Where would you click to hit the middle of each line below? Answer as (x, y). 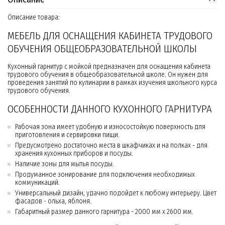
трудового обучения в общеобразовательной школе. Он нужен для (108, 75)
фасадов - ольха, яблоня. (53, 201)
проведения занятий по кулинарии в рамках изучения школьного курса (112, 83)
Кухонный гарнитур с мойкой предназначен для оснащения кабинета (109, 67)
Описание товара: (34, 18)
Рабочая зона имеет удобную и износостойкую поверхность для (110, 127)
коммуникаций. (37, 183)
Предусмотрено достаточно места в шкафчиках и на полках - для (111, 146)
